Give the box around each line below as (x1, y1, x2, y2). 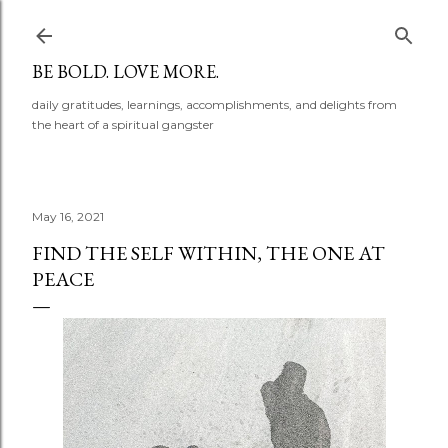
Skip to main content (142, 12, 306, 38)
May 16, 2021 (32, 209, 104, 224)
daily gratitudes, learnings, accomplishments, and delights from (32, 97, 397, 112)
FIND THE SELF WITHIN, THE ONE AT (32, 240, 385, 266)
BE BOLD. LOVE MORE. (32, 60, 219, 83)
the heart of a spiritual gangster (32, 117, 214, 132)
